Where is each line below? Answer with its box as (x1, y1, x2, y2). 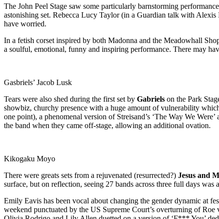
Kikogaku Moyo (4, 154, 55, 163)
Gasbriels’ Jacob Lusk (4, 78, 72, 87)
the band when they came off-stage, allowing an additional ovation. (4, 121, 211, 130)
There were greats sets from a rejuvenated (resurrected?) (4, 171, 176, 179)
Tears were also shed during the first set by (4, 94, 137, 103)
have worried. (4, 19, 46, 28)
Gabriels (137, 94, 165, 103)
